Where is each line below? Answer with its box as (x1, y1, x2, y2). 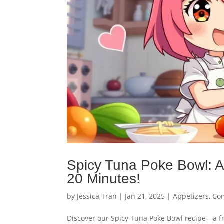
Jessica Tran (77, 191, 117, 201)
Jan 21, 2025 (125, 191, 165, 201)
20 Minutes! (67, 170, 141, 186)
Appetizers (173, 191, 209, 201)
